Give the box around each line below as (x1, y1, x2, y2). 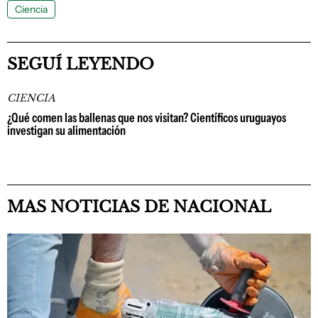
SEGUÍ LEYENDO (7, 54, 154, 74)
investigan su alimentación (7, 122, 126, 138)
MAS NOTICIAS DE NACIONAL (7, 197, 271, 216)
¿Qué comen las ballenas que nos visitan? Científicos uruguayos (7, 109, 286, 126)
